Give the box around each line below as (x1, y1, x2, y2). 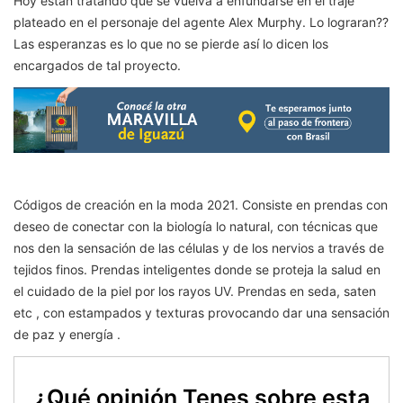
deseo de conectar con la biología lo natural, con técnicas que (13, 219, 378, 235)
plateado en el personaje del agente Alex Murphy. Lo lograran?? (13, 13, 389, 30)
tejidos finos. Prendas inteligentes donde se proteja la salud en (13, 262, 381, 278)
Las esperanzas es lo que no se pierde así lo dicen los (13, 35, 328, 51)
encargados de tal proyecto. (13, 57, 181, 73)
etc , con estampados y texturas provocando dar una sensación (13, 305, 390, 321)
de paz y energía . (13, 327, 121, 343)
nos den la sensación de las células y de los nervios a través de (13, 240, 384, 256)
